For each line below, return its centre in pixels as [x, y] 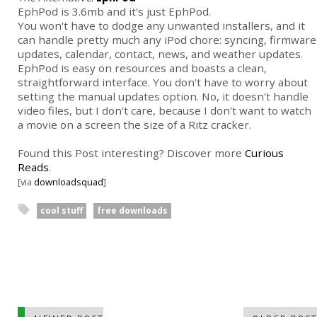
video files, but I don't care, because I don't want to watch [165, 111]
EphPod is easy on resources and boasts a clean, [142, 68]
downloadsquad [69, 182]
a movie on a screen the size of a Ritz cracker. [134, 125]
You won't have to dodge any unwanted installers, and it [161, 26]
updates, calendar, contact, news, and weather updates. [160, 54]
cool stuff [62, 211]
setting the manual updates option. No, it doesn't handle [163, 97]
